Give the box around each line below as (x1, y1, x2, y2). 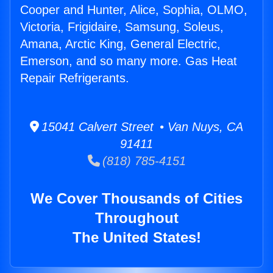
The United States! (72, 229, 201, 246)
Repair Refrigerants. (20, 71, 129, 85)
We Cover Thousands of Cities (30, 190, 243, 207)
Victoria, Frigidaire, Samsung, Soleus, (20, 20, 224, 34)
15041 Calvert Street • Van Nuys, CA (39, 120, 243, 134)
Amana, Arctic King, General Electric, (20, 37, 221, 51)
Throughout (94, 210, 179, 227)
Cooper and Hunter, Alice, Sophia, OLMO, (20, 3, 247, 17)
